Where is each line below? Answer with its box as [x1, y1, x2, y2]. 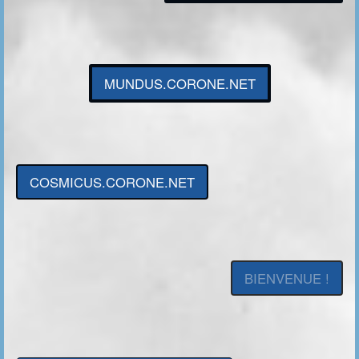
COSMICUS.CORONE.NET [30, 171, 195, 192]
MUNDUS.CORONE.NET [103, 74, 256, 94]
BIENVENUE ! [244, 268, 329, 288]
